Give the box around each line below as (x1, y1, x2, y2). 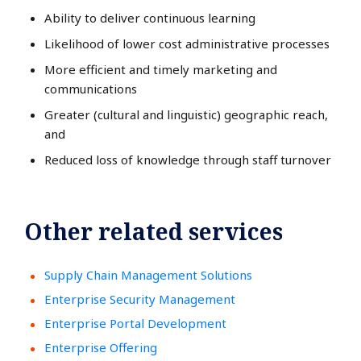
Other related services (24, 216, 283, 247)
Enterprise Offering (44, 339, 157, 355)
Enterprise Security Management (44, 291, 235, 307)
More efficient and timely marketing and (44, 61, 277, 77)
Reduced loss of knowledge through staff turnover (44, 151, 331, 168)
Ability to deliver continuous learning (44, 10, 255, 26)
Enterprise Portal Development (44, 315, 226, 331)
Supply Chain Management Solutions (44, 267, 252, 283)
